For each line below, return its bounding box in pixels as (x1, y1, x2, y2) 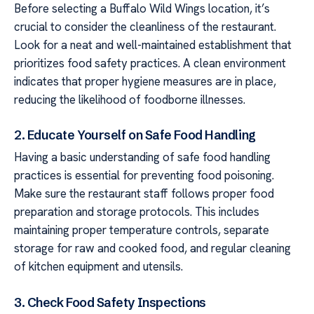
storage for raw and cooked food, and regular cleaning (14, 240, 291, 257)
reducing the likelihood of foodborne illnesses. (14, 91, 245, 107)
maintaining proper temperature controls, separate (14, 222, 269, 238)
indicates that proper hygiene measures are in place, (14, 73, 276, 89)
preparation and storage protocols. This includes (14, 204, 259, 220)
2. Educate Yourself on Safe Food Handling (14, 127, 256, 144)
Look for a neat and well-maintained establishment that (14, 36, 292, 53)
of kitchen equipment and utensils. (14, 259, 183, 275)
